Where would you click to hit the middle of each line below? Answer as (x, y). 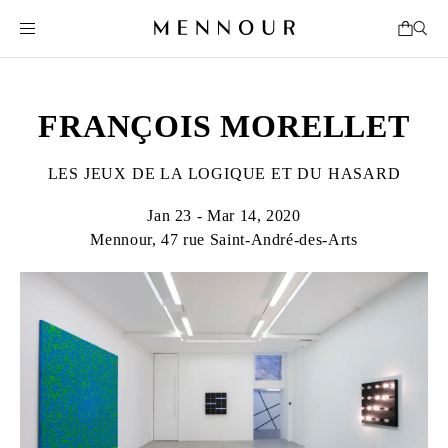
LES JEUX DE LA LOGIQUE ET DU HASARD (224, 173)
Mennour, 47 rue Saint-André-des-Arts (224, 239)
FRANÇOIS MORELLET (224, 126)
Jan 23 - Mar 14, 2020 (224, 215)
